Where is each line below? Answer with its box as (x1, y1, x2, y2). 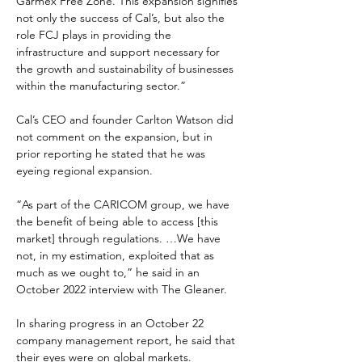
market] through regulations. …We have (16, 231, 224, 246)
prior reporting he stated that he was (16, 146, 208, 161)
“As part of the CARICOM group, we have (16, 197, 233, 212)
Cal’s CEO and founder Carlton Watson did (16, 112, 237, 127)
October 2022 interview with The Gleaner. (16, 282, 227, 297)
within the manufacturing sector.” (16, 78, 186, 93)
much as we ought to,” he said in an (16, 265, 203, 280)
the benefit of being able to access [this (16, 214, 221, 229)
